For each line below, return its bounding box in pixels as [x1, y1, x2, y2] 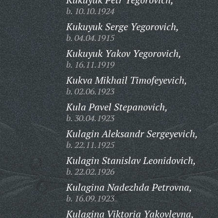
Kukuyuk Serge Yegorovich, [66, 20, 179, 33]
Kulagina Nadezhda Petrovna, [66, 181, 192, 194]
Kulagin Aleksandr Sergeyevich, [66, 127, 198, 140]
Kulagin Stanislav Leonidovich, [66, 154, 196, 167]
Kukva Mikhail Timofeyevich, [66, 73, 187, 87]
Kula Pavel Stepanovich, [66, 100, 168, 113]
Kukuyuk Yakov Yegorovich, [66, 47, 182, 60]
